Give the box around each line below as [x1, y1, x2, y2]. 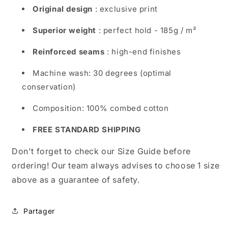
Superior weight [33, 25, 96, 36]
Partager [23, 206, 55, 215]
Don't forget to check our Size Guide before [12, 146, 191, 157]
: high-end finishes [104, 47, 181, 57]
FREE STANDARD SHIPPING [33, 125, 141, 135]
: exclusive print [93, 4, 158, 14]
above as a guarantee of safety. [12, 175, 140, 185]
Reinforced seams [33, 47, 105, 57]
